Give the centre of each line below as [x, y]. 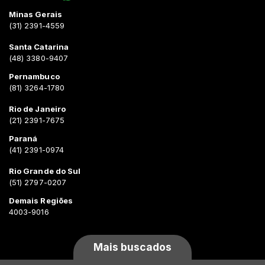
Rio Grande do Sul [45, 171]
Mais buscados [132, 247]
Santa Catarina [39, 46]
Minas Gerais [35, 14]
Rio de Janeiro [37, 109]
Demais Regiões [41, 200]
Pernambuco [34, 76]
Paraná [23, 138]
